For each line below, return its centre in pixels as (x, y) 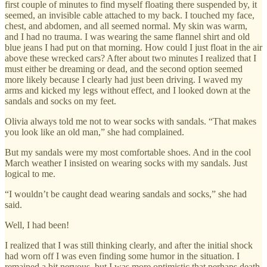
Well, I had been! (37, 225)
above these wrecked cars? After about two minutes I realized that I (131, 58)
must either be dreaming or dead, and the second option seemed (124, 69)
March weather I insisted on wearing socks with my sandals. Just (126, 163)
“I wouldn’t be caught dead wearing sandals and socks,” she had (126, 194)
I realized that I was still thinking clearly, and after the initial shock (129, 245)
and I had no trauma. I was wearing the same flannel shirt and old (127, 36)
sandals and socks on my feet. (60, 101)
